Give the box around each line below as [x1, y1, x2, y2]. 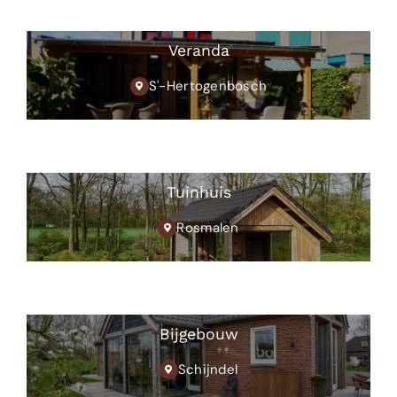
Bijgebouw [159, 325, 238, 344]
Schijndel [177, 361, 238, 379]
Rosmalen [176, 219, 239, 237]
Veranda [167, 42, 230, 60]
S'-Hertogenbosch [148, 77, 268, 96]
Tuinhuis [166, 183, 231, 202]
